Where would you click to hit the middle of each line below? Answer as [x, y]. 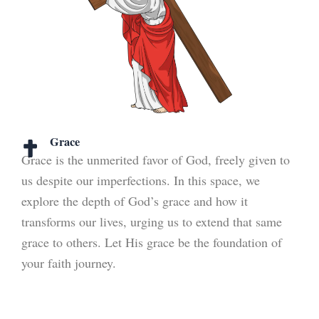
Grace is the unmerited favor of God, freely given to [156, 159]
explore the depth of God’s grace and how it [135, 200]
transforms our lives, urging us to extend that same [152, 221]
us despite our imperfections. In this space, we [141, 180]
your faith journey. [69, 262]
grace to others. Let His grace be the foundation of [152, 242]
